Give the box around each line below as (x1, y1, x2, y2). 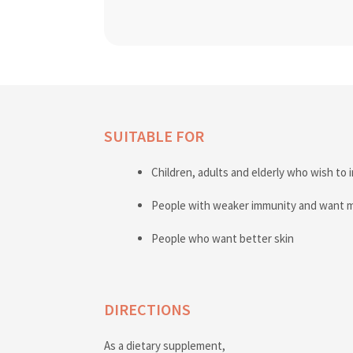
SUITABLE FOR (104, 125, 204, 146)
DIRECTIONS (104, 299, 191, 319)
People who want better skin (151, 230, 294, 246)
